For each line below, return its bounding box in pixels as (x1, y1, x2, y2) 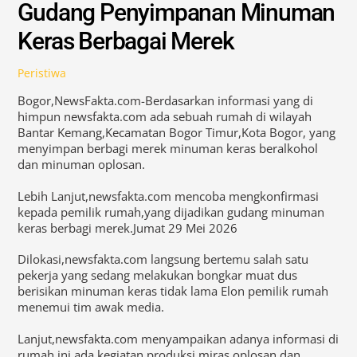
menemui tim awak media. (18, 299, 165, 316)
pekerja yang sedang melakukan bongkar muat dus (18, 267, 298, 284)
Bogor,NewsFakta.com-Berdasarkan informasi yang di (18, 92, 314, 109)
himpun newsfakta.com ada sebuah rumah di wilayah (18, 108, 312, 125)
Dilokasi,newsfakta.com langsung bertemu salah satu (18, 251, 309, 268)
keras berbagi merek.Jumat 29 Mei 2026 (18, 219, 238, 236)
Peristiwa (18, 65, 67, 80)
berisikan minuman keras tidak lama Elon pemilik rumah (18, 283, 329, 300)
